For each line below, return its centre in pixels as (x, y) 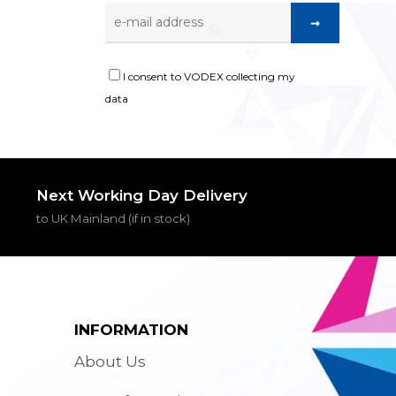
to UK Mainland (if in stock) (113, 218)
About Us (110, 362)
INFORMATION (132, 330)
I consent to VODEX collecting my (209, 76)
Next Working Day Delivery (141, 195)
